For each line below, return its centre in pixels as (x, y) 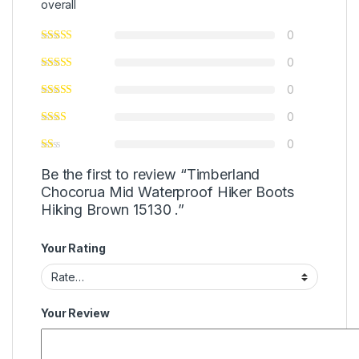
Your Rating (73, 248)
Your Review (75, 313)
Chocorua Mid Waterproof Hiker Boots (168, 192)
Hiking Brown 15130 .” (113, 210)
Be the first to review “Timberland (151, 175)
